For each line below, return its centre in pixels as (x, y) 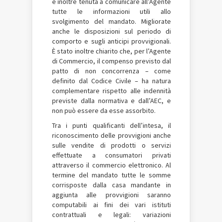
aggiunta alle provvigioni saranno (111, 195)
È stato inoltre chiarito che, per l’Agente (111, 51)
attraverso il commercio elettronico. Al (111, 165)
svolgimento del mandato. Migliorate (111, 21)
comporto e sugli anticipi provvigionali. (111, 41)
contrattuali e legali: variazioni (111, 215)
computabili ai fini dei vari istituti (111, 205)
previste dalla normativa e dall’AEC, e (111, 101)
